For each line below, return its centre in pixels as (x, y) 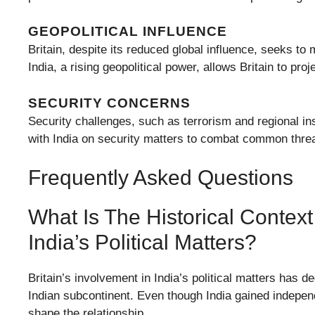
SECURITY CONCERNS (109, 103)
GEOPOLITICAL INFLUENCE (128, 32)
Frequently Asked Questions (161, 178)
